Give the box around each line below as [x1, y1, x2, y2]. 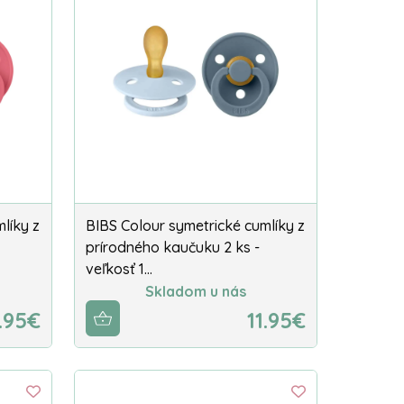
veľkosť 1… [86, 259, 152, 278]
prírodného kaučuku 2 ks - [86, 237, 260, 256]
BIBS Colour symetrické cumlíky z [86, 216, 305, 234]
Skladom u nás [145, 282, 246, 301]
